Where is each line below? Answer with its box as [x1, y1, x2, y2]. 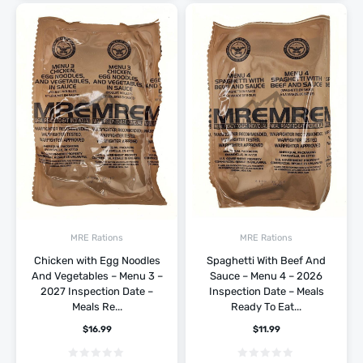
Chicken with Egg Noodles [33, 254, 160, 267]
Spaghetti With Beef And [207, 254, 326, 267]
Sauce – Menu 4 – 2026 [210, 270, 322, 283]
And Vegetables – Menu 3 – [31, 270, 163, 283]
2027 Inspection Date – [41, 285, 153, 298]
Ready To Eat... [231, 301, 301, 314]
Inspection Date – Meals [208, 285, 324, 298]
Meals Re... [71, 301, 122, 314]
